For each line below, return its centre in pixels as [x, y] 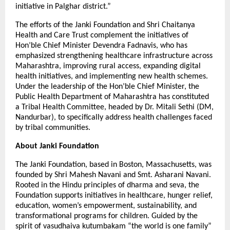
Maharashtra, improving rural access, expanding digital [108, 66]
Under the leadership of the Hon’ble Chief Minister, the [107, 87]
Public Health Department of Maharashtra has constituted [112, 97]
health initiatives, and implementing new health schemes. [112, 76]
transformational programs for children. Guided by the [107, 216]
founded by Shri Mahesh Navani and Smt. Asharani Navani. [113, 175]
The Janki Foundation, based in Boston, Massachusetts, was [113, 165]
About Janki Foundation [57, 146]
